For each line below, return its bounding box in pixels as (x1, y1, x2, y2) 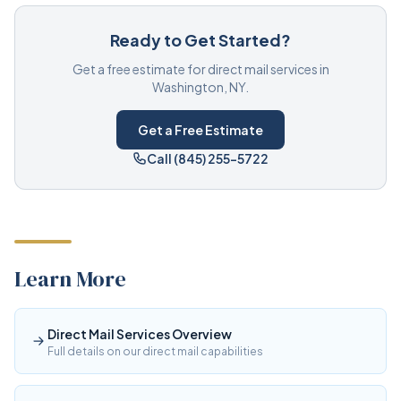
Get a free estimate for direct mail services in (72, 61, 329, 77)
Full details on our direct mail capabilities (47, 345, 263, 358)
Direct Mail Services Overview (47, 326, 232, 342)
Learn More (14, 264, 126, 294)
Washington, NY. (152, 79, 249, 95)
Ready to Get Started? (110, 30, 291, 50)
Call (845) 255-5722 (147, 150, 269, 166)
